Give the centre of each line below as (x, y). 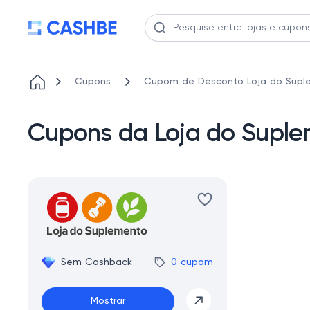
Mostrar (108, 301)
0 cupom (192, 262)
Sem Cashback (97, 262)
